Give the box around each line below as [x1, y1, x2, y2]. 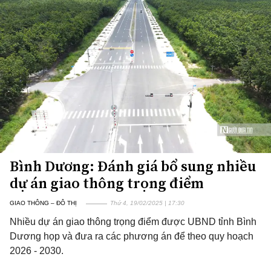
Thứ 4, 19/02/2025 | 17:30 [110, 200, 184, 206]
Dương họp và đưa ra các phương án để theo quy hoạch [10, 231, 253, 241]
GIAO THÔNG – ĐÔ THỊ [10, 200, 77, 206]
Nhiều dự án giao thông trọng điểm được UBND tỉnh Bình [10, 217, 256, 227]
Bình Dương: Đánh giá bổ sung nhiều [10, 156, 256, 176]
